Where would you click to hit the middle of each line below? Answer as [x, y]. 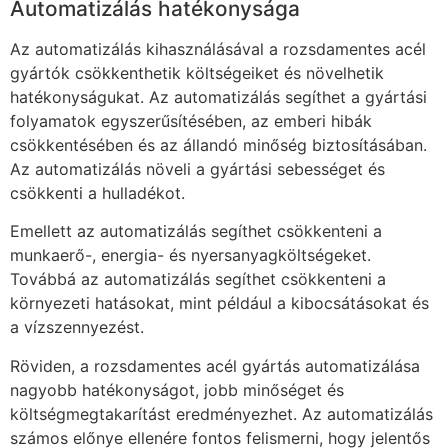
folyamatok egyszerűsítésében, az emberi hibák [191, 121]
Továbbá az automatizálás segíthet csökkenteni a [198, 279]
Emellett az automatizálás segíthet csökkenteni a [196, 231]
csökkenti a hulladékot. [97, 193]
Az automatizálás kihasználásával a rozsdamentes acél [218, 49]
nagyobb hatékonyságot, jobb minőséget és [177, 389]
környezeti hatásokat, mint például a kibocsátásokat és [219, 303]
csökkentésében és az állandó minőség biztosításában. [218, 145]
